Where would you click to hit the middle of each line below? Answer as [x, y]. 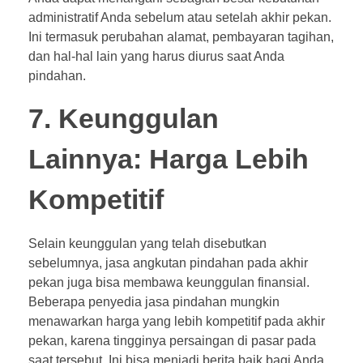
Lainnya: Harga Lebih [169, 160]
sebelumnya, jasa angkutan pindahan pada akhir [168, 263]
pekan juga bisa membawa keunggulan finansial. [169, 283]
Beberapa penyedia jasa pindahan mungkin [154, 302]
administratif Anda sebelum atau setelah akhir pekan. [180, 18]
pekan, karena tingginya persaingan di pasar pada [172, 341]
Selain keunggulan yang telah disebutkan [147, 244]
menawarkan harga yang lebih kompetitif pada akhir [177, 322]
